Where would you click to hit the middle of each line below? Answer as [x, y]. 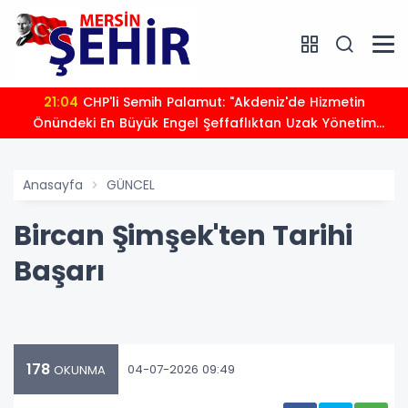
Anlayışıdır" [204, 144]
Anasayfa [53, 185]
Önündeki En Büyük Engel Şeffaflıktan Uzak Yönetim [204, 123]
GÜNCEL [131, 185]
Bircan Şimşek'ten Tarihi [184, 236]
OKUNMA [78, 371]
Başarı [59, 272]
